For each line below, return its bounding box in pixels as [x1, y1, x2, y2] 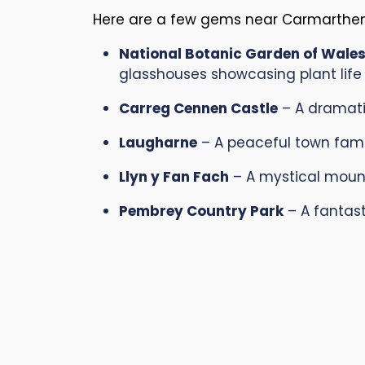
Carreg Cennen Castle [119, 99, 278, 118]
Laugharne [119, 133, 197, 152]
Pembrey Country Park [119, 201, 284, 221]
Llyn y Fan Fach [119, 167, 229, 187]
